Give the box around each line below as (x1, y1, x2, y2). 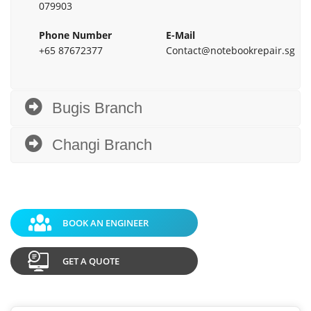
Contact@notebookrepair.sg (166, 43, 295, 57)
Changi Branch (52, 135, 152, 153)
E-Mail (166, 28, 195, 42)
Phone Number (39, 28, 112, 42)
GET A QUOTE (62, 254, 119, 267)
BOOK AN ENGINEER (62, 216, 149, 229)
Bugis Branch (52, 99, 142, 117)
